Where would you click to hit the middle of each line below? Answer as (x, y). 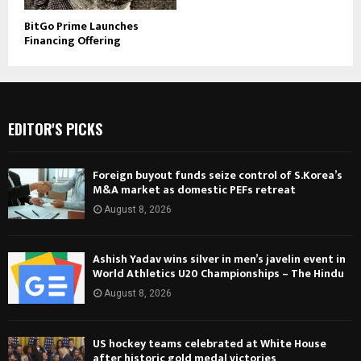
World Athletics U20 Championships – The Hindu (218, 274)
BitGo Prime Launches (81, 27)
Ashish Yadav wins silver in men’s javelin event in (219, 259)
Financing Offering (73, 41)
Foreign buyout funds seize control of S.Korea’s (218, 176)
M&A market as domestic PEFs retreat (194, 190)
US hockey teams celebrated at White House (210, 343)
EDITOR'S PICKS (55, 129)
